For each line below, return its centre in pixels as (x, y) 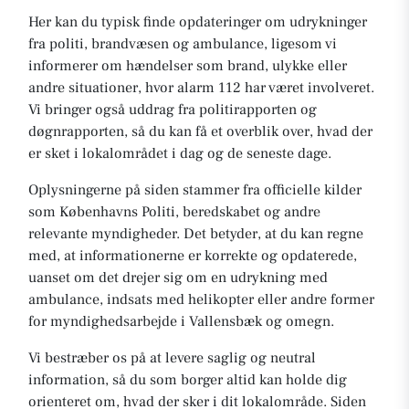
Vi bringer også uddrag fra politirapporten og (173, 110)
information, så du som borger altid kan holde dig (188, 380)
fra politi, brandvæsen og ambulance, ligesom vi (183, 44)
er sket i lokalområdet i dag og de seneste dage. (180, 153)
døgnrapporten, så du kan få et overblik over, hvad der (200, 131)
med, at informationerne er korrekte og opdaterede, (193, 256)
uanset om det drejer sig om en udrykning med (178, 278)
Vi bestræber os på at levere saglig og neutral (172, 358)
